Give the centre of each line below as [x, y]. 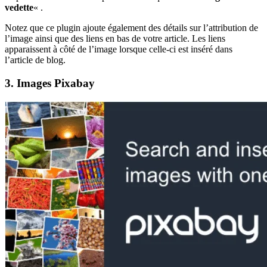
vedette [19, 8]
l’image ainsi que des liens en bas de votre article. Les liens [115, 39]
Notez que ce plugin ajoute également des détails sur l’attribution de [131, 28]
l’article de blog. [35, 60]
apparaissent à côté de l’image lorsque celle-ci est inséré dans [119, 49]
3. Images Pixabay [50, 83]
